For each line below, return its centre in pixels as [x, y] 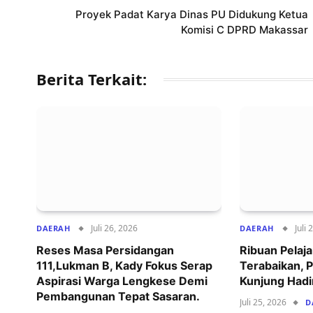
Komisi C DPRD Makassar [245, 30]
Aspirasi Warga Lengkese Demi [122, 281]
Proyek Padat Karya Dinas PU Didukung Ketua [192, 15]
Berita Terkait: [92, 79]
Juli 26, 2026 [115, 228]
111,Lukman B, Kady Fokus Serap [124, 265]
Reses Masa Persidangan [105, 250]
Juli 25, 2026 [263, 302]
